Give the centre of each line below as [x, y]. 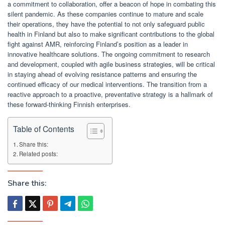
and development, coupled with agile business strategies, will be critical [111, 64]
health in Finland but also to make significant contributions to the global [111, 34]
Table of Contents [44, 128]
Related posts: [39, 154]
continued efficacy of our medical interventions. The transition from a [107, 84]
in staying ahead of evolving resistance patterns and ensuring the [102, 74]
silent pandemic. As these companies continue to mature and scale [105, 14]
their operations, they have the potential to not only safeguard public [106, 24]
